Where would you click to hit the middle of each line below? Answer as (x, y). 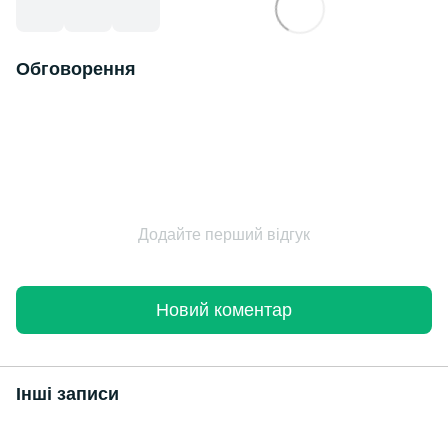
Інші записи (67, 394)
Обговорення (76, 69)
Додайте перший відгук (224, 235)
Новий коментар (224, 309)
